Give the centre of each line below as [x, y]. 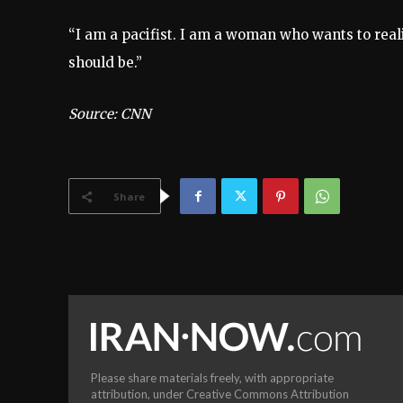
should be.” [105, 63]
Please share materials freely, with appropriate [212, 378]
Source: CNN [110, 114]
